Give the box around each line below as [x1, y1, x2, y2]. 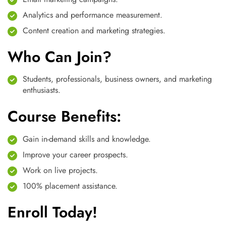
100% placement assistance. [23, 180, 118, 192]
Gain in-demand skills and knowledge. [23, 133, 151, 145]
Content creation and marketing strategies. [23, 25, 165, 36]
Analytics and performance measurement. [23, 9, 162, 21]
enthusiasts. [23, 84, 61, 96]
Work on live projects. [23, 164, 98, 176]
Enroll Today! [8, 201, 97, 223]
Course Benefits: [8, 105, 121, 127]
